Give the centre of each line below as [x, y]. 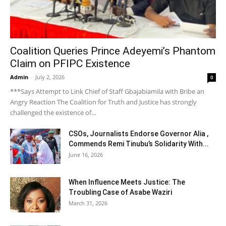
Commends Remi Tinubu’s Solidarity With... [139, 144]
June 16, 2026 [86, 155]
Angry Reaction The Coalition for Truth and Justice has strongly [103, 102]
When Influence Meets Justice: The [127, 182]
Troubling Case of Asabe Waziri [120, 192]
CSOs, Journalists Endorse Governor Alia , [138, 134]
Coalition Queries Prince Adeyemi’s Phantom [113, 51]
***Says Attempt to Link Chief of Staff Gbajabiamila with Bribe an [107, 92]
